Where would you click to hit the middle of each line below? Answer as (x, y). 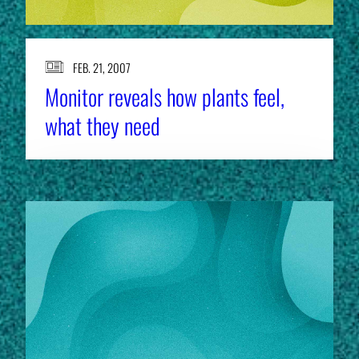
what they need (103, 125)
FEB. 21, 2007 (101, 67)
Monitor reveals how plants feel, (165, 96)
